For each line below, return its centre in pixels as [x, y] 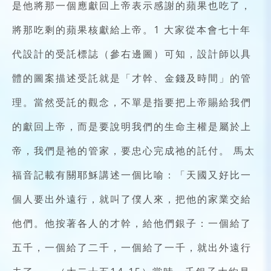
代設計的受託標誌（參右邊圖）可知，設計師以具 [132, 54]
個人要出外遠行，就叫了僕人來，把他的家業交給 [132, 199]
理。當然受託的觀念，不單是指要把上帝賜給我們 [132, 102]
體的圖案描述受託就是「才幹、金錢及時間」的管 [132, 78]
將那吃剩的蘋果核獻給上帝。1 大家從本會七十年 [132, 29]
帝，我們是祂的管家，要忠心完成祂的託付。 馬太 [134, 150]
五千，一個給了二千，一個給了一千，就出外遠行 [132, 247]
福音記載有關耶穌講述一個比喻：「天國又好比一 [132, 175]
